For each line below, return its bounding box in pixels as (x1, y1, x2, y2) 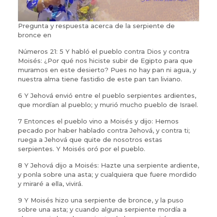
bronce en (17, 31, 51, 39)
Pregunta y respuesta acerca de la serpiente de (17, 21, 175, 30)
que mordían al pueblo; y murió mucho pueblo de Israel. (17, 100, 198, 108)
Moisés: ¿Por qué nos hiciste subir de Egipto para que (17, 56, 193, 64)
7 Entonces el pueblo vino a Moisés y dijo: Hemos (17, 117, 179, 125)
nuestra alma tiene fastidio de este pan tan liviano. (17, 75, 182, 83)
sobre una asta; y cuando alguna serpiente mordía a (17, 205, 186, 213)
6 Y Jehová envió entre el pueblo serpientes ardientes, (17, 91, 196, 99)
